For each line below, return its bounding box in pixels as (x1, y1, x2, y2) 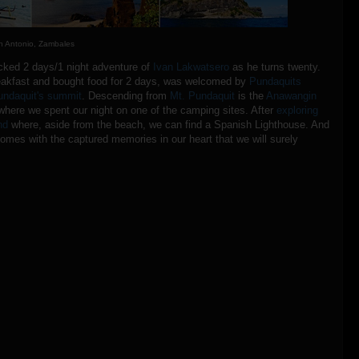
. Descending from (82, 89, 170, 102)
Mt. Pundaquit (170, 89, 235, 102)
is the (235, 89, 266, 102)
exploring (276, 103, 318, 116)
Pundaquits (249, 75, 301, 87)
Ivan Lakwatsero (153, 60, 229, 73)
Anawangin (266, 89, 317, 102)
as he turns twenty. (229, 60, 321, 73)
